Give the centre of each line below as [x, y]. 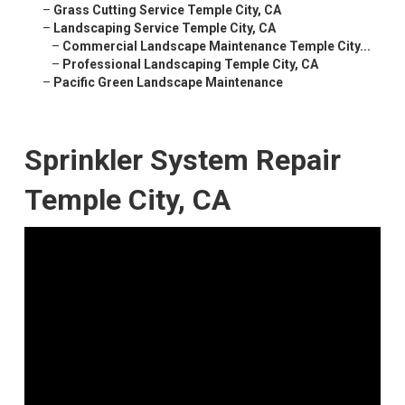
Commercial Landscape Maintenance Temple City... [216, 47]
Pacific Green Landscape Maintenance [168, 83]
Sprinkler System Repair [182, 160]
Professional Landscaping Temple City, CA [190, 65]
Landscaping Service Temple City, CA [164, 28]
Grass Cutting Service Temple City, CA [167, 10]
